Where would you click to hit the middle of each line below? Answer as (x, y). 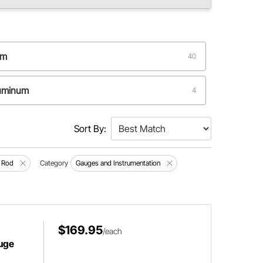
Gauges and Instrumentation (118, 163)
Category (54, 163)
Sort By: (90, 129)
